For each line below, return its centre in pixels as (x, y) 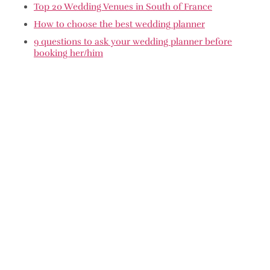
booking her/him (68, 53)
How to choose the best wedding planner (119, 24)
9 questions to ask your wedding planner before (133, 41)
